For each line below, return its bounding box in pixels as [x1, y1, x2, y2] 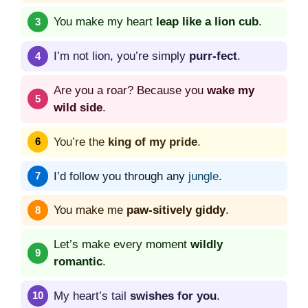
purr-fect [189, 49, 237, 63]
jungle [185, 169, 219, 183]
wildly [190, 238, 223, 252]
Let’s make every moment [54, 238, 190, 252]
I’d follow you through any [54, 169, 185, 183]
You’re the [54, 135, 108, 148]
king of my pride [108, 135, 197, 148]
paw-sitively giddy [126, 203, 225, 217]
